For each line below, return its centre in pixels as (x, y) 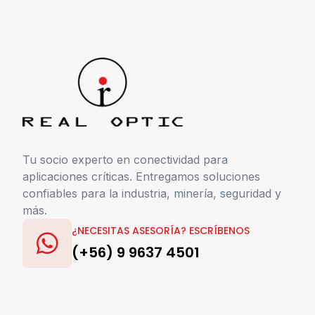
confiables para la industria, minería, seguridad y (152, 193)
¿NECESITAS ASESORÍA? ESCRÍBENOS (161, 230)
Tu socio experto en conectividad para (125, 159)
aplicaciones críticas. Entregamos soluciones (141, 176)
